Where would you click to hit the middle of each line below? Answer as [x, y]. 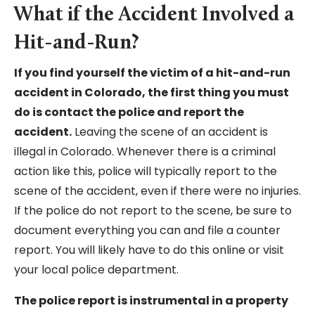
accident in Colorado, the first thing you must [152, 93]
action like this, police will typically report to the [146, 172]
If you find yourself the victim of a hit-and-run [152, 73]
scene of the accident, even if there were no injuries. [157, 191]
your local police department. [98, 270]
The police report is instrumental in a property [151, 301]
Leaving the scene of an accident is [170, 132]
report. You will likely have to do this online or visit [149, 250]
